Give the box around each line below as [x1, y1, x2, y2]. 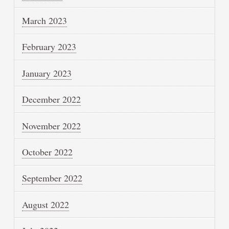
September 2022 [22, 172, 83, 185]
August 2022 [22, 198, 70, 211]
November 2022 [22, 119, 81, 132]
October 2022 [22, 145, 73, 158]
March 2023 [22, 14, 67, 27]
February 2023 [22, 40, 77, 53]
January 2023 [22, 66, 72, 79]
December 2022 [22, 93, 81, 106]
